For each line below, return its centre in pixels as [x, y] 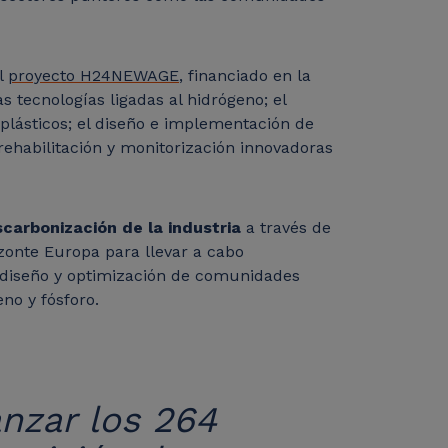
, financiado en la [245, 76]
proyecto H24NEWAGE [93, 76]
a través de [286, 228]
